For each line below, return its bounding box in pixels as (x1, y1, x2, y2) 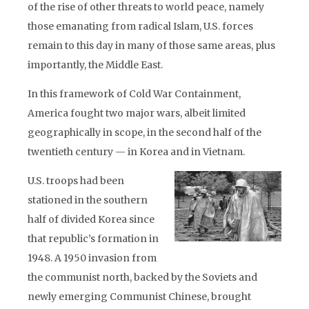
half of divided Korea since (28, 213, 154, 226)
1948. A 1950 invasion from (28, 252, 157, 264)
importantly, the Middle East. (28, 59, 163, 71)
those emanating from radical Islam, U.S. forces (28, 20, 253, 32)
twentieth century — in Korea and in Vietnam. (28, 146, 245, 158)
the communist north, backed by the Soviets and (28, 271, 257, 283)
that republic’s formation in (28, 232, 159, 245)
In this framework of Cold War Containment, (28, 88, 241, 100)
